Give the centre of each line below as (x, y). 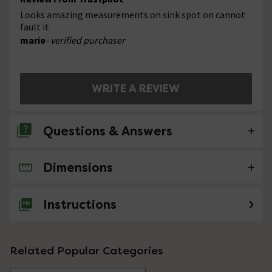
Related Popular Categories (87, 251)
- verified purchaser (85, 40)
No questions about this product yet (100, 167)
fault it (35, 27)
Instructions (80, 205)
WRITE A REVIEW (136, 89)
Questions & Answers (108, 131)
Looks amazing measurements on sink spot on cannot (133, 15)
